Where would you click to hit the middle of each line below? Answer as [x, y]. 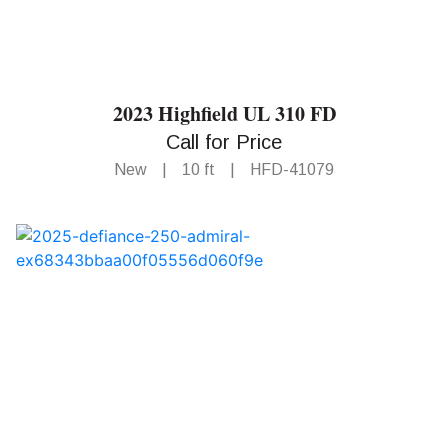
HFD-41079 [292, 170]
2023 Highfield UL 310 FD [224, 114]
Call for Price [224, 142]
